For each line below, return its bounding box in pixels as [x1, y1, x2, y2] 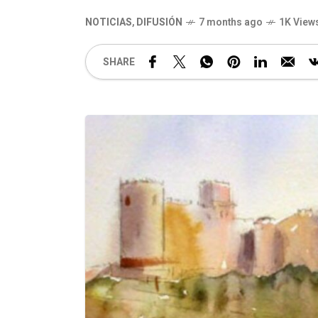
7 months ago [199, 15, 263, 31]
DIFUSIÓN [136, 15, 182, 31]
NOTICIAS [85, 15, 132, 31]
